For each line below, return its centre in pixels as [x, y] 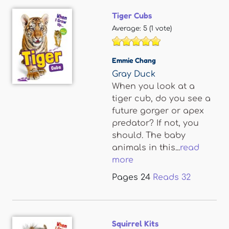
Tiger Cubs [132, 15]
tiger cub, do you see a [161, 99]
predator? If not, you [155, 123]
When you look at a [153, 86]
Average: [128, 29]
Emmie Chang [134, 60]
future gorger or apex [158, 111]
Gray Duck [134, 74]
